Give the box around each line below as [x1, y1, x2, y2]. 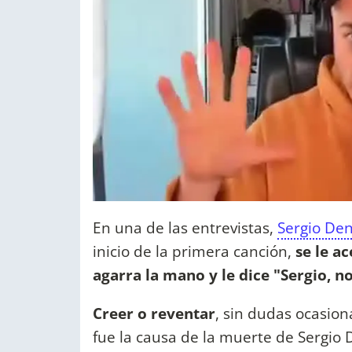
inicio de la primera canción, [93, 240, 295, 262]
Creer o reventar [93, 302, 215, 324]
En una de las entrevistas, [93, 217, 277, 239]
